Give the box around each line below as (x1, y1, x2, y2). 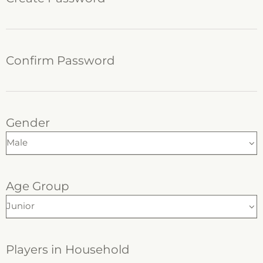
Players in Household (6, 242, 130, 257)
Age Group (6, 178, 69, 193)
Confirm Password (6, 53, 115, 68)
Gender (6, 115, 50, 130)
